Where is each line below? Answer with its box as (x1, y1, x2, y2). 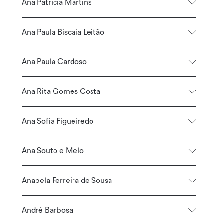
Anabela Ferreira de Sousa (21, 176, 112, 184)
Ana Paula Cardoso (21, 57, 87, 66)
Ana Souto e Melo (21, 146, 84, 155)
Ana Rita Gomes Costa (21, 87, 100, 95)
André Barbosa (21, 206, 73, 214)
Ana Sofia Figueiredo (21, 117, 93, 125)
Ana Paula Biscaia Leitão (21, 28, 104, 36)
